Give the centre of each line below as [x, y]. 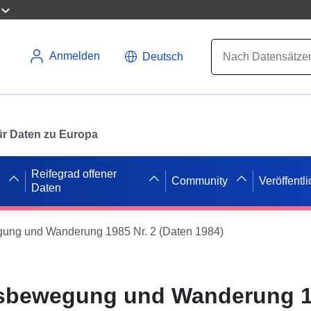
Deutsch [163, 56]
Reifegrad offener [74, 174]
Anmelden [75, 56]
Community [200, 180]
